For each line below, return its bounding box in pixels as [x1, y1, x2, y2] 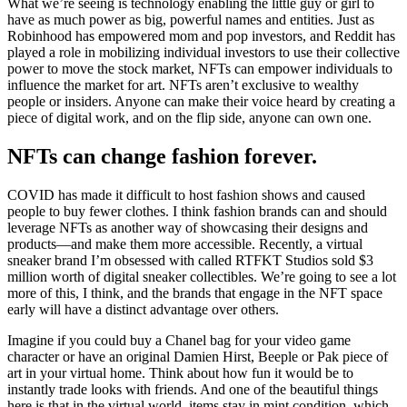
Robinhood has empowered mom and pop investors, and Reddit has [7, 28, 395, 45]
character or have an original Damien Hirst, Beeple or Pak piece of [7, 348, 388, 364]
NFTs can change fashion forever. [7, 144, 317, 168]
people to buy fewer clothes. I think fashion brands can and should [7, 203, 387, 219]
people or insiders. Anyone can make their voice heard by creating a [7, 94, 395, 110]
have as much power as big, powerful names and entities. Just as [7, 12, 374, 28]
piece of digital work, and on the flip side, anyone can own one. [7, 110, 372, 126]
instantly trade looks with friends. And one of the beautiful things [7, 381, 378, 397]
